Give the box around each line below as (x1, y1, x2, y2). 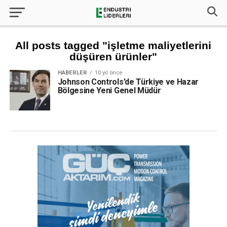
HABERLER (57, 69, 87, 76)
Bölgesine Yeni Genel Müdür (57, 86, 161, 95)
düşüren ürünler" (69, 51, 158, 62)
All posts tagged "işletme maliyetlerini (15, 40, 212, 51)
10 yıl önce (94, 69, 122, 76)
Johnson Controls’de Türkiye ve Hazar (57, 77, 199, 87)
